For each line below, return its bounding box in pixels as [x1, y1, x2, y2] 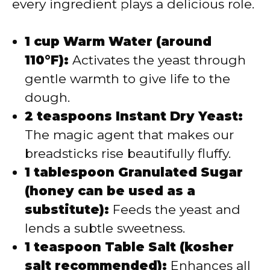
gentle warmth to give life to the [25, 71, 230, 87]
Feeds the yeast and [109, 202, 240, 218]
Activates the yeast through [69, 52, 246, 68]
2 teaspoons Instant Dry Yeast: [25, 108, 243, 124]
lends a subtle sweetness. [25, 221, 185, 236]
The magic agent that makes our [25, 127, 234, 143]
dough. [25, 90, 70, 105]
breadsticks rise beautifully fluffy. [25, 146, 231, 162]
